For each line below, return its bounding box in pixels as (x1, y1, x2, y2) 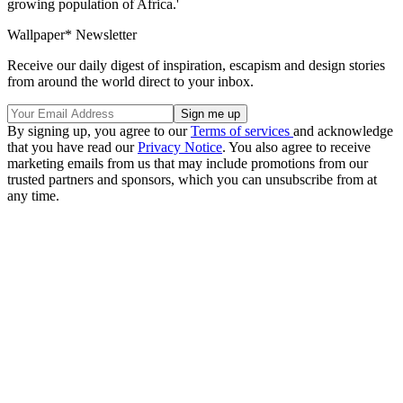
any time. (7, 188, 59, 204)
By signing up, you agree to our (7, 123, 191, 139)
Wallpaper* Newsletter (7, 27, 137, 43)
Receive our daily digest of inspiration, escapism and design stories (7, 58, 385, 74)
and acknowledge (293, 123, 393, 139)
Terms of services (191, 123, 293, 139)
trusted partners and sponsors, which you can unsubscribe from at (7, 172, 377, 188)
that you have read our (7, 139, 138, 156)
